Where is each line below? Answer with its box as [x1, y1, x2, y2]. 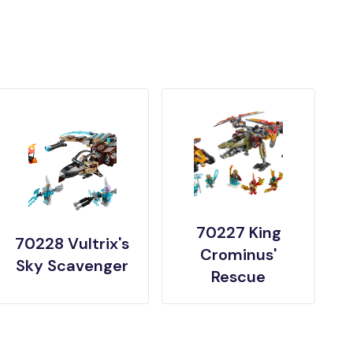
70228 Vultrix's [15, 233, 130, 255]
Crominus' [200, 244, 277, 266]
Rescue [211, 266, 266, 288]
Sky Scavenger [16, 255, 129, 277]
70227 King [195, 222, 281, 243]
